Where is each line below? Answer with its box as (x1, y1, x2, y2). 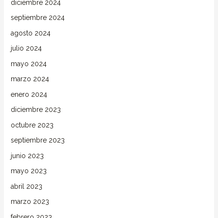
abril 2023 (10, 182, 42, 190)
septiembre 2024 (10, 14, 65, 22)
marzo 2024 (10, 75, 49, 83)
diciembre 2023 (10, 106, 61, 114)
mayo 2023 (10, 167, 47, 175)
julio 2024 (10, 44, 42, 53)
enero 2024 (10, 90, 47, 98)
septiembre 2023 (10, 136, 65, 145)
